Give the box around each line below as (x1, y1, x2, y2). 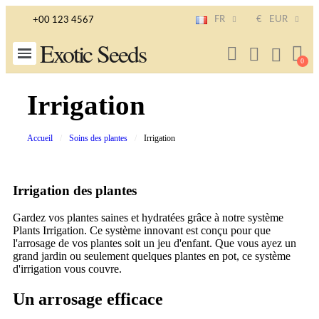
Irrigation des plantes (13, 182, 137, 198)
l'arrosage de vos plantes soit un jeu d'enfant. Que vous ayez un (13, 237, 296, 250)
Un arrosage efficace (13, 290, 163, 309)
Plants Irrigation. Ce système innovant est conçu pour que (13, 224, 271, 237)
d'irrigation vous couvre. (13, 263, 122, 276)
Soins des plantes (69, 133, 128, 143)
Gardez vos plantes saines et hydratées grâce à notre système (13, 211, 283, 224)
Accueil (27, 133, 53, 143)
